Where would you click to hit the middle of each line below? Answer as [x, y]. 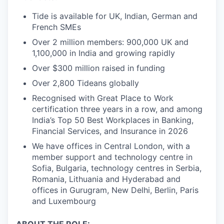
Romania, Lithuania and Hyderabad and [106, 179]
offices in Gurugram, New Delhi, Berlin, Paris [115, 190]
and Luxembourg [64, 201]
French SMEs [56, 27]
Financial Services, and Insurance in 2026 [110, 131]
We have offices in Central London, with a [111, 146]
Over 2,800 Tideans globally [85, 83]
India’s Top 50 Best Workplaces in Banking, [113, 120]
